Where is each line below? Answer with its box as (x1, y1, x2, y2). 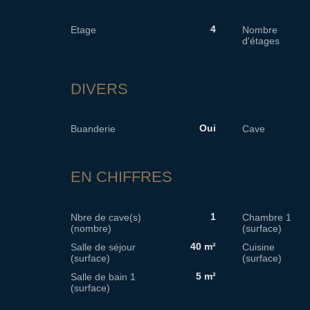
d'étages (241, 35, 280, 46)
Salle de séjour (71, 241, 136, 253)
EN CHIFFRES (71, 168, 172, 186)
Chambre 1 (241, 212, 291, 224)
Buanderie (71, 123, 116, 135)
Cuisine (241, 241, 275, 253)
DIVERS (71, 80, 128, 98)
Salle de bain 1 (71, 271, 136, 283)
